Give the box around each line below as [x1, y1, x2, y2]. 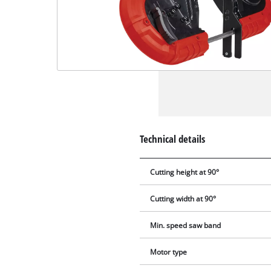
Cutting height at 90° [150, 167, 220, 177]
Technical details [140, 131, 206, 146]
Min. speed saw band [150, 220, 221, 230]
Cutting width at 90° [150, 194, 217, 203]
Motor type [150, 247, 188, 256]
